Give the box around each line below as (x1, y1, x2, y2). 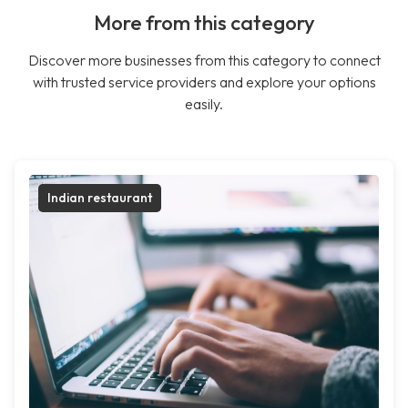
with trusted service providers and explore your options (32, 73, 376, 92)
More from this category (93, 10, 315, 36)
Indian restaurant (47, 189, 152, 207)
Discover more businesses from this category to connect (27, 51, 381, 70)
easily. (185, 95, 223, 114)
